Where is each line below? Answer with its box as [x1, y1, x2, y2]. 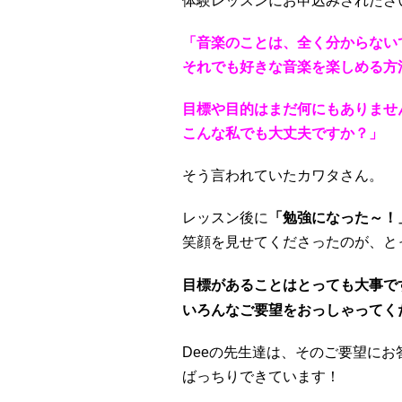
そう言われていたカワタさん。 [182, 168, 383, 183]
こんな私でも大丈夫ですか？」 [182, 126, 383, 141]
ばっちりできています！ [182, 369, 340, 384]
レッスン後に [182, 210, 268, 225]
